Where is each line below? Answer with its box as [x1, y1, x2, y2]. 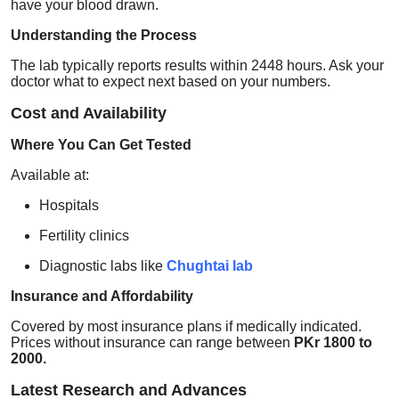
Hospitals [39, 197, 99, 213]
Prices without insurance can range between [11, 334, 294, 350]
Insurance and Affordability [11, 288, 193, 304]
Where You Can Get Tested [11, 136, 191, 152]
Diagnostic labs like [39, 257, 167, 273]
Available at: [11, 167, 89, 183]
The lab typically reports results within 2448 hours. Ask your [11, 57, 384, 73]
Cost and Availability [11, 103, 167, 122]
